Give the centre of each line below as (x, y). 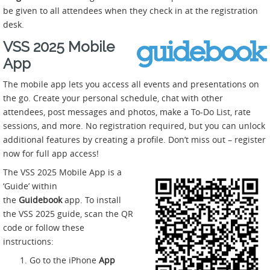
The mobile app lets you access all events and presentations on (131, 84)
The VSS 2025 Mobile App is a (62, 172)
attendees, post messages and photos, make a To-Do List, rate (127, 111)
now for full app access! (51, 153)
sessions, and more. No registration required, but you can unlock (134, 125)
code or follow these (44, 227)
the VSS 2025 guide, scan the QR (68, 213)
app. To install (93, 199)
